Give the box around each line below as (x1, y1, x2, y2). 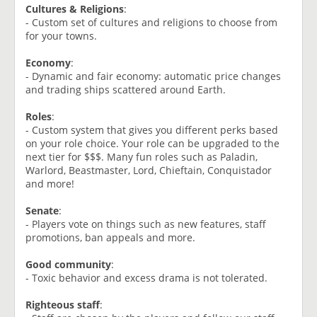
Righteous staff (25, 297, 100, 311)
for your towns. (25, 28, 97, 42)
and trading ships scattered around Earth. (25, 82, 226, 96)
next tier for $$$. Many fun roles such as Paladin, (25, 149, 258, 163)
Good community (25, 257, 111, 271)
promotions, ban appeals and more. (25, 230, 195, 244)
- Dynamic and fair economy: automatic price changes (25, 69, 281, 83)
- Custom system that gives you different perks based (25, 122, 278, 137)
